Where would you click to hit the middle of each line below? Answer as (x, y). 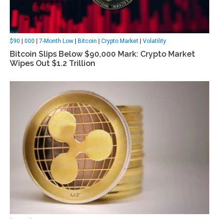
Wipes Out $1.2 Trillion (53, 64)
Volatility (154, 41)
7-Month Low (56, 41)
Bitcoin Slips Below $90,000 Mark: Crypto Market (102, 54)
